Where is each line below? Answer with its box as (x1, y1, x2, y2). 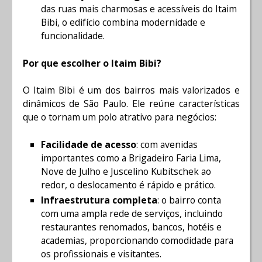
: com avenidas (136, 137, 198, 151)
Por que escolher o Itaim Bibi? (22, 56, 161, 70)
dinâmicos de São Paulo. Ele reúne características (22, 97, 240, 111)
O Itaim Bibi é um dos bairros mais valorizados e (22, 84, 240, 97)
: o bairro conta (157, 193, 221, 206)
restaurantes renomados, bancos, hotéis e (41, 220, 222, 233)
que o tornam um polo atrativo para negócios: (22, 111, 216, 124)
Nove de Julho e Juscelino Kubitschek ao (41, 164, 211, 178)
